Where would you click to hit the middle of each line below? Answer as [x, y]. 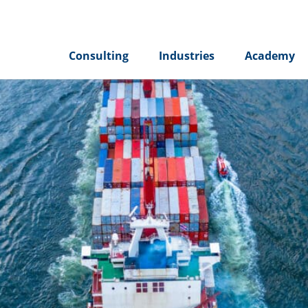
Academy [270, 56]
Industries [187, 56]
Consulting [99, 56]
